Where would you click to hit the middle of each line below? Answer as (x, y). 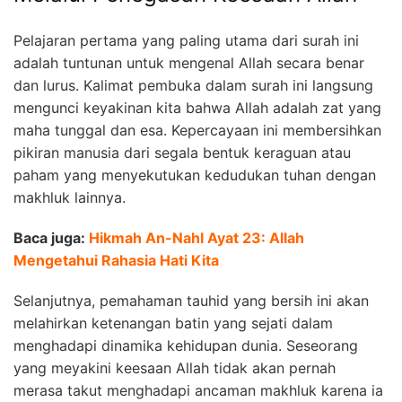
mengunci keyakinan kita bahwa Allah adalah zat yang (197, 107)
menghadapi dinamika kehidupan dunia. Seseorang (186, 345)
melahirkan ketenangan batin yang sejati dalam (173, 323)
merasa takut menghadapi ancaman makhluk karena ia (198, 390)
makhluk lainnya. (70, 197)
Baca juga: (51, 237)
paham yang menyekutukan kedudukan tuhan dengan (195, 175)
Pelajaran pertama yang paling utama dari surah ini (186, 40)
